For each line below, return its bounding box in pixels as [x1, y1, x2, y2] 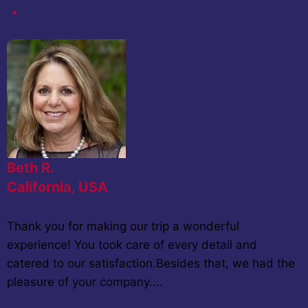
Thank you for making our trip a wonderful [7, 219, 239, 233]
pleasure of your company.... [7, 274, 163, 289]
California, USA [7, 178, 108, 195]
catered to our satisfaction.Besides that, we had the [7, 256, 295, 270]
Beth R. [7, 159, 54, 176]
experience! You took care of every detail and [7, 237, 257, 252]
